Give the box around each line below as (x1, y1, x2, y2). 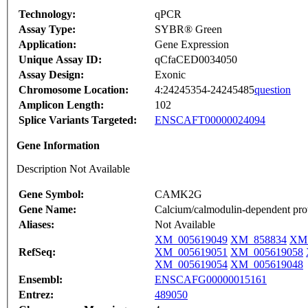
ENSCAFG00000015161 (155, 274, 267, 286)
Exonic (155, 69, 186, 81)
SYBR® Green (155, 23, 222, 36)
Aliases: (19, 219, 54, 231)
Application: (19, 38, 76, 51)
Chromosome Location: (19, 84, 129, 96)
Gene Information (16, 140, 100, 152)
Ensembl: (19, 274, 63, 286)
